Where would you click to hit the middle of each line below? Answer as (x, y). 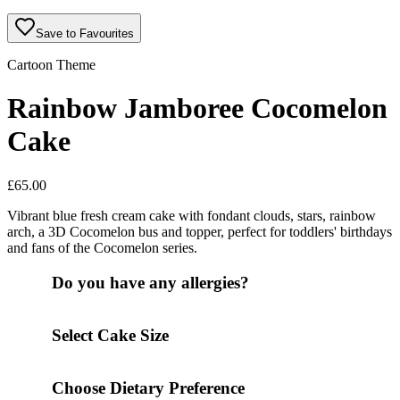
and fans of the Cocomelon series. (102, 247)
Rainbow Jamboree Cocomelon (197, 108)
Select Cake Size (110, 336)
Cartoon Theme (51, 65)
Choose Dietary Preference (148, 388)
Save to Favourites (85, 33)
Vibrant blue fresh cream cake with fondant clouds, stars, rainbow (192, 215)
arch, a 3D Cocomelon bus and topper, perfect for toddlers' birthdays (200, 231)
